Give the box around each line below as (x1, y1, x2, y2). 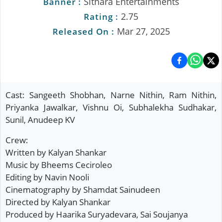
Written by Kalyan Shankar (5, 147, 109, 158)
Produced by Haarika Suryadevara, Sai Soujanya (5, 209, 190, 220)
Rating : (84, 11, 121, 22)
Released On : (52, 26, 114, 37)
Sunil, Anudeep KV (5, 114, 77, 125)
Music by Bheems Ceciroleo (5, 159, 112, 170)
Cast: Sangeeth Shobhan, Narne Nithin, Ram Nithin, (5, 89, 217, 101)
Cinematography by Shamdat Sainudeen (5, 184, 160, 195)
